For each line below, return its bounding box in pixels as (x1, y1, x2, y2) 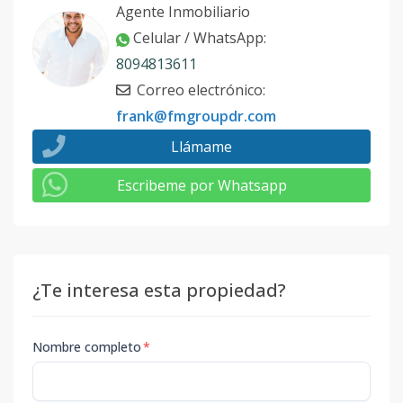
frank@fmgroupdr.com (116, 106, 276, 127)
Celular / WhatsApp (133, 28, 264, 49)
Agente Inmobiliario (116, 2, 250, 22)
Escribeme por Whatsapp (116, 175, 287, 196)
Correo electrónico (137, 80, 263, 101)
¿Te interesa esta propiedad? (32, 278, 286, 303)
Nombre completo (32, 338, 141, 356)
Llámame (171, 137, 232, 157)
